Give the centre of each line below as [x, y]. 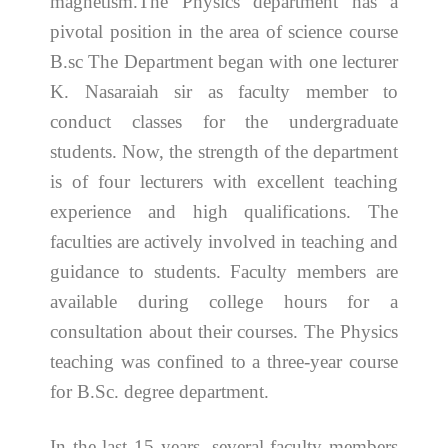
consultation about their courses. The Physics [224, 331]
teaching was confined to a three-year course [224, 361]
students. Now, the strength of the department [224, 151]
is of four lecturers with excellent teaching [224, 181]
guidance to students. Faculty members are [224, 271]
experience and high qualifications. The [224, 211]
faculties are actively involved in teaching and [224, 241]
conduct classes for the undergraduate [224, 121]
